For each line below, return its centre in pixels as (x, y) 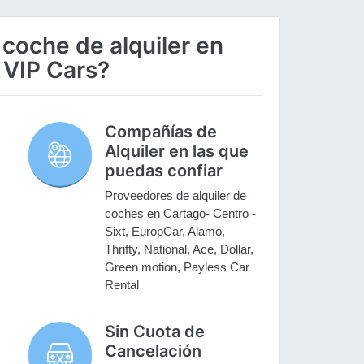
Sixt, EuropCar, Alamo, (165, 232)
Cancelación (154, 351)
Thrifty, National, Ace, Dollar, (180, 249)
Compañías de (161, 132)
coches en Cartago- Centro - (181, 214)
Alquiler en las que (177, 152)
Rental (122, 285)
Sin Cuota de (155, 332)
